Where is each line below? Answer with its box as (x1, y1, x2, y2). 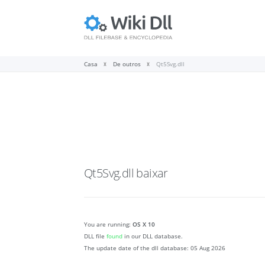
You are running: (84, 220, 132, 229)
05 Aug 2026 (190, 244, 225, 253)
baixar (136, 165, 168, 182)
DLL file (84, 232, 106, 241)
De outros (113, 60, 141, 69)
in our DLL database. (122, 232, 183, 241)
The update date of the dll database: (84, 244, 190, 253)
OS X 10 (132, 220, 155, 229)
